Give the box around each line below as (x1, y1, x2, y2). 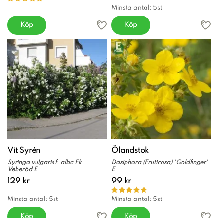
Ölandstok (111, 146, 149, 155)
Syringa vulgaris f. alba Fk (7, 159, 81, 165)
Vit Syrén (7, 146, 40, 155)
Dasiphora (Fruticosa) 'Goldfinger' (111, 159, 208, 165)
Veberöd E (7, 166, 37, 173)
